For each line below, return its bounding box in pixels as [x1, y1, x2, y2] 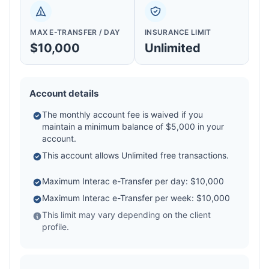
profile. [42, 222, 70, 232]
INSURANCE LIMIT [145, 28, 211, 37]
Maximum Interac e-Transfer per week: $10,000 [42, 193, 231, 204]
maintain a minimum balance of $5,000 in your [42, 121, 225, 132]
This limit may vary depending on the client [42, 210, 211, 220]
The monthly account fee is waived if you [42, 109, 204, 120]
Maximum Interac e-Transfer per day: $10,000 [42, 176, 225, 187]
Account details [29, 88, 99, 100]
